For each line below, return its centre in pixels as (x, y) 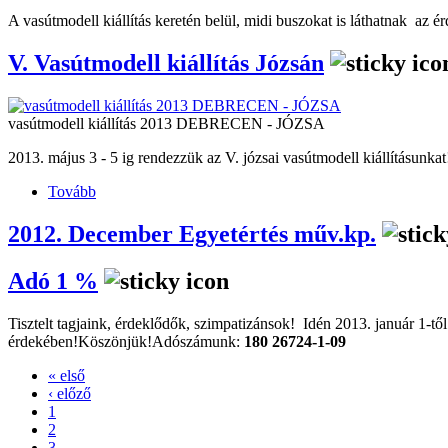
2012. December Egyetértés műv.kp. (192, 234)
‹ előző (69, 393)
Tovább (72, 192)
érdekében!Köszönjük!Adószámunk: (126, 341)
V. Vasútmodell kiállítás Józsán (166, 63)
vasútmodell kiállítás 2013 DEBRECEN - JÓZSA (166, 124)
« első (66, 375)
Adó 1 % (53, 280)
